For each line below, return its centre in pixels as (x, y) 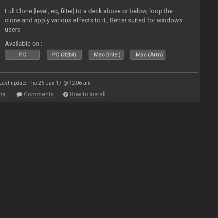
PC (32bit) (64, 55)
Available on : (24, 44)
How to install (88, 94)
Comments (39, 94)
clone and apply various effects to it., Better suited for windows (94, 20)
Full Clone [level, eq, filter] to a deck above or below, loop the (89, 11)
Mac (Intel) (108, 55)
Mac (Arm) (150, 55)
